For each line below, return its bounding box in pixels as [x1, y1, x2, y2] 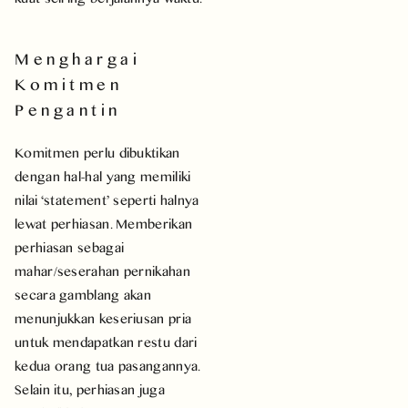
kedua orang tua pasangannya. [15, 354, 200, 376]
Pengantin [15, 97, 122, 122]
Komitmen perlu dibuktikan [15, 141, 180, 163]
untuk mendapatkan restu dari [15, 331, 198, 352]
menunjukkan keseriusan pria [15, 307, 192, 329]
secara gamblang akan [15, 283, 152, 305]
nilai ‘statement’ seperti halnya [15, 189, 199, 210]
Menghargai [15, 46, 141, 71]
